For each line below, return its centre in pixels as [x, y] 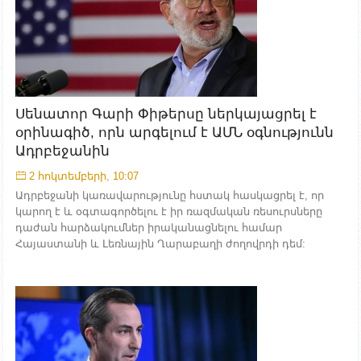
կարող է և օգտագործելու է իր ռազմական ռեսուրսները [169, 211]
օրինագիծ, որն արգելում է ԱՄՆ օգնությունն [174, 132]
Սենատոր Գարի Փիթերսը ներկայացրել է [166, 114]
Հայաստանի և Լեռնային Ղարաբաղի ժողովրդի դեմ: [160, 243]
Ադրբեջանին [62, 151]
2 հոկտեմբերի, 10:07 [84, 176]
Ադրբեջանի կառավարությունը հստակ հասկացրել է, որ [170, 195]
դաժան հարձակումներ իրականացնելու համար [149, 227]
